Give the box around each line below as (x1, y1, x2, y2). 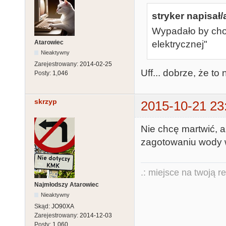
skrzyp (34, 97, 57, 105)
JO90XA (51, 203, 74, 210)
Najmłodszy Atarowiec (34, 181, 99, 189)
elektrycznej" (152, 39, 207, 50)
